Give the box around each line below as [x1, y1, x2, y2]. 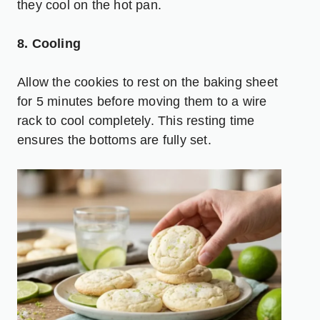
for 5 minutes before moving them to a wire [17, 94, 267, 109]
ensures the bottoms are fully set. [17, 132, 211, 147]
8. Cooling [17, 36, 81, 51]
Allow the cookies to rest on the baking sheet [17, 74, 279, 89]
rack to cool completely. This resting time [17, 113, 255, 128]
